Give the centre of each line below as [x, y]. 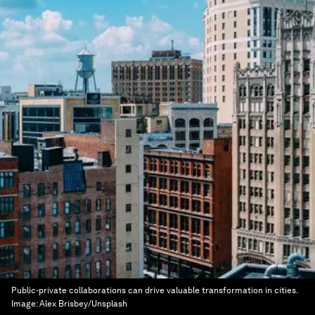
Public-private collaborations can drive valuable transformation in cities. [154, 290]
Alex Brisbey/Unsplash [83, 304]
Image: [25, 304]
